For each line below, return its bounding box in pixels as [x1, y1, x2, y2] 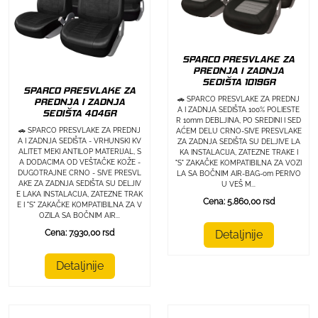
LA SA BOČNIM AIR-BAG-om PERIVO [176, 170, 301, 177]
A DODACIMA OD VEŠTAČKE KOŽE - [18, 158, 141, 167]
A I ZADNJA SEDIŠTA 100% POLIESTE [177, 106, 300, 114]
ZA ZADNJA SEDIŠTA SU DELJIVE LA [177, 138, 300, 146]
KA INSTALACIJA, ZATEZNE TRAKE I [179, 148, 298, 156]
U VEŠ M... [221, 180, 256, 188]
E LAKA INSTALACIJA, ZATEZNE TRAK [16, 190, 143, 199]
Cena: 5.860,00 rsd [202, 197, 275, 207]
